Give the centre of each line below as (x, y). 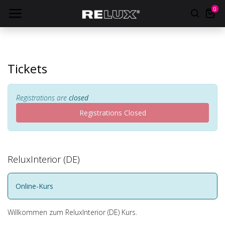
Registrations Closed (113, 113)
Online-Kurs (34, 186)
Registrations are (42, 98)
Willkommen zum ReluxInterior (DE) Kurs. (72, 212)
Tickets (27, 69)
